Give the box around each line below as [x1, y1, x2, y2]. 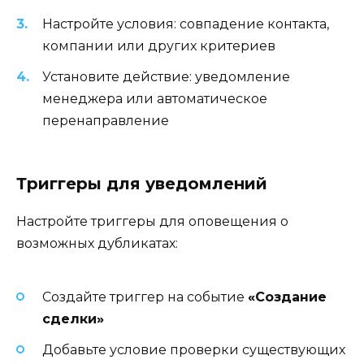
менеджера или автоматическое [42, 91, 267, 107]
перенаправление [42, 113, 169, 129]
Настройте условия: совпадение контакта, [42, 15, 329, 32]
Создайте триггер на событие [42, 288, 248, 305]
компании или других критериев [42, 37, 275, 54]
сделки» [42, 310, 104, 327]
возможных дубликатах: [16, 236, 178, 252]
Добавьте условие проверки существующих [42, 341, 345, 357]
